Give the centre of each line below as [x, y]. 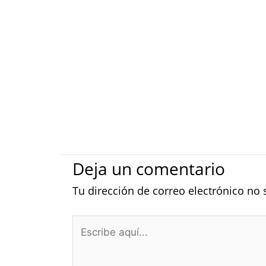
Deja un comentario [149, 169]
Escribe [90, 223]
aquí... [87, 240]
